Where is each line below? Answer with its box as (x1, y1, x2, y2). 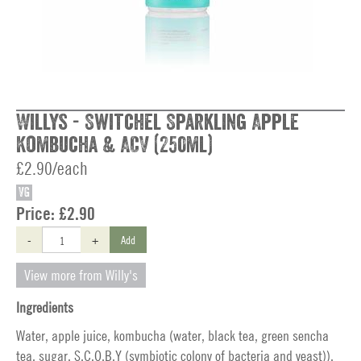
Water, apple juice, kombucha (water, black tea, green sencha (16, 327, 329, 344)
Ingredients (16, 299, 73, 316)
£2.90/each (16, 158, 88, 179)
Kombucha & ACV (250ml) (16, 134, 213, 156)
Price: (16, 203, 59, 224)
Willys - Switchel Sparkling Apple (16, 111, 299, 134)
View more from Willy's (24, 267, 138, 284)
